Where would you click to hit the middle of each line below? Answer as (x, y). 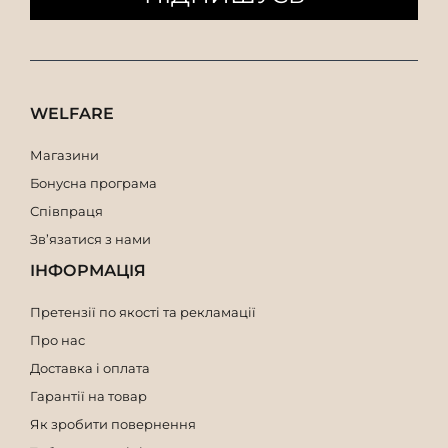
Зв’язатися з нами (90, 238)
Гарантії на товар (88, 395)
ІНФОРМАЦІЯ (88, 270)
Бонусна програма (93, 182)
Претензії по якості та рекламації (143, 311)
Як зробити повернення (113, 423)
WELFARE (72, 113)
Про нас (57, 339)
